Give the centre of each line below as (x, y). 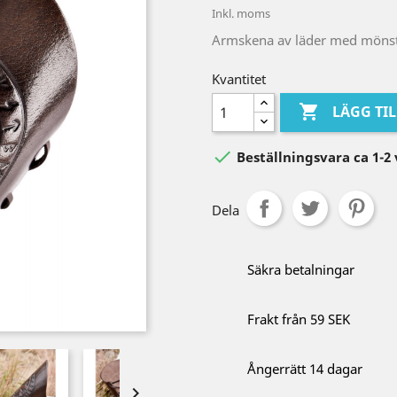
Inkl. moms (241, 13)
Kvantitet (239, 79)
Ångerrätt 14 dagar (305, 369)
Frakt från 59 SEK (299, 319)
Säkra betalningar (301, 269)
